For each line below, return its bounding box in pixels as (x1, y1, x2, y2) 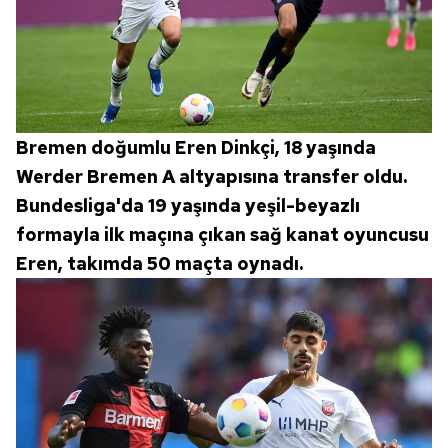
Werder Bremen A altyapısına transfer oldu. (16, 164, 407, 188)
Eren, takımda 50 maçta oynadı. (16, 251, 303, 275)
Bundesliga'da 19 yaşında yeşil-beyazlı (16, 193, 360, 217)
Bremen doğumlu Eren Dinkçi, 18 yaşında (16, 135, 376, 159)
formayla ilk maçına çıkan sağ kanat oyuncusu (16, 222, 429, 246)
